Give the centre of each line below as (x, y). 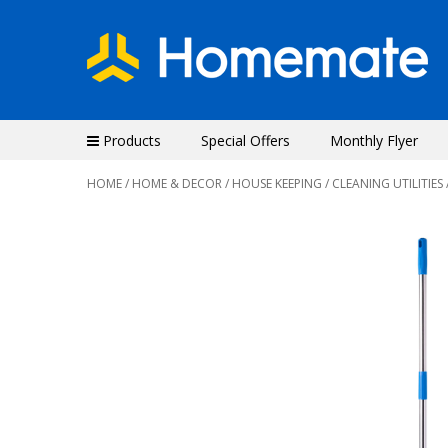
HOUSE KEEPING (277, 183)
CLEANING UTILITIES (387, 183)
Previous (156, 427)
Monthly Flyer (374, 140)
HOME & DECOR (177, 183)
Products (130, 140)
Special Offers (245, 140)
